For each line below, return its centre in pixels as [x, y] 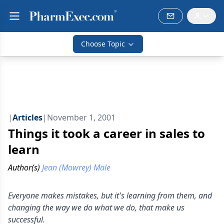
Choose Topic [103, 44]
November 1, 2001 [81, 117]
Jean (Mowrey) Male [76, 167]
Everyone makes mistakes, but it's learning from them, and [110, 195]
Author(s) [24, 167]
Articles [27, 117]
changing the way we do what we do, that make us [96, 207]
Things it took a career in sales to [106, 133]
